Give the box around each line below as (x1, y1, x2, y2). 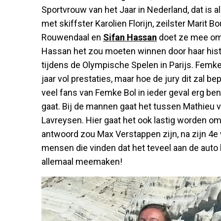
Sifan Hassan (103, 32, 157, 43)
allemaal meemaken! (41, 156, 122, 167)
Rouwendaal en (41, 32, 103, 43)
